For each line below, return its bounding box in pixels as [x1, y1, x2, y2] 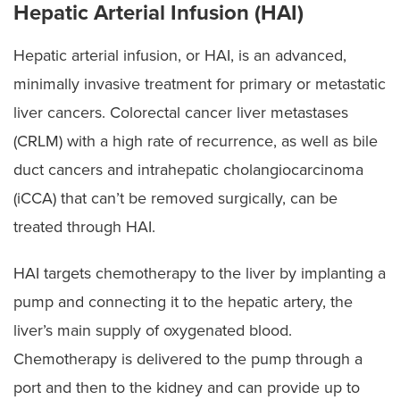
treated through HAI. [13, 216, 155, 237]
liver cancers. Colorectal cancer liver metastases [13, 102, 348, 122]
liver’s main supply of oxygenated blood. [13, 320, 292, 340]
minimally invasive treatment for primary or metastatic [13, 73, 386, 94]
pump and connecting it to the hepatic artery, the [13, 291, 353, 312]
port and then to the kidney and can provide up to [13, 377, 360, 397]
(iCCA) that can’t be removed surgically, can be [13, 187, 337, 208]
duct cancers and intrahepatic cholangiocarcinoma [13, 159, 363, 179]
